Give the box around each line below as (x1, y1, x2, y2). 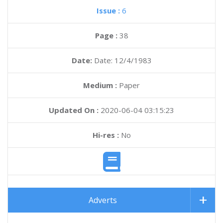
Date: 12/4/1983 (94, 55, 152, 65)
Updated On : (49, 105, 99, 115)
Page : (95, 30, 119, 40)
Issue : (97, 5, 122, 15)
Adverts (89, 195, 117, 206)
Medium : (83, 80, 117, 90)
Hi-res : (92, 130, 119, 140)
